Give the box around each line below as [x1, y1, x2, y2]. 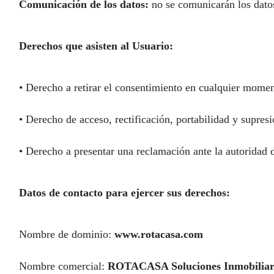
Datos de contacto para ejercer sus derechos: [19, 187, 230, 199]
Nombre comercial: [19, 260, 108, 272]
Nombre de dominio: [19, 228, 114, 240]
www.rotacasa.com [114, 228, 203, 240]
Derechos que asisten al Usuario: [19, 40, 173, 52]
